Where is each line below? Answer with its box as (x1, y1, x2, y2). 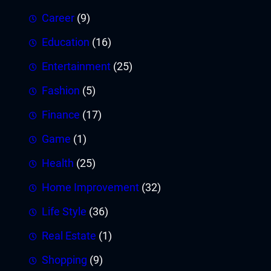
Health (42, 157, 74, 169)
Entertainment (42, 60, 111, 73)
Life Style (42, 205, 87, 218)
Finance (42, 108, 80, 121)
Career (42, 11, 74, 24)
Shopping (42, 253, 87, 266)
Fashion (42, 84, 80, 97)
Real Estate (42, 229, 96, 242)
